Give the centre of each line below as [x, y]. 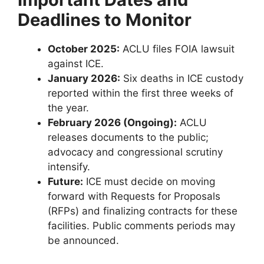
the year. [68, 108]
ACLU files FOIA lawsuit [177, 49]
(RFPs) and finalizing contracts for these [143, 211]
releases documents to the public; [128, 138]
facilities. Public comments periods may [141, 226]
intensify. [69, 167]
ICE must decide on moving [149, 182]
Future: [65, 182]
